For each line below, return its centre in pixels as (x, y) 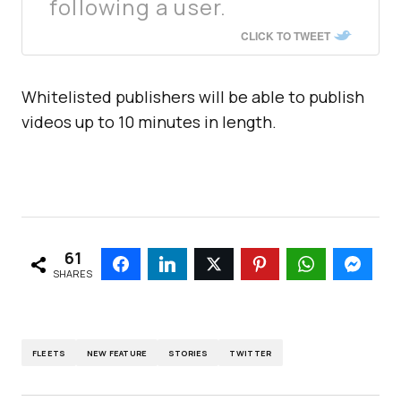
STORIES (188, 353)
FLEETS (49, 353)
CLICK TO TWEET (286, 36)
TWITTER (251, 353)
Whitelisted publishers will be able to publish (193, 97)
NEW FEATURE (117, 353)
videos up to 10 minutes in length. (149, 122)
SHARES (73, 273)
